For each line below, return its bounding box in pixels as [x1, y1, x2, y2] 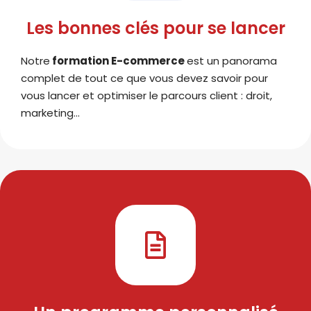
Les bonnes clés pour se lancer [26, 17, 285, 40]
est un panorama [187, 53, 277, 68]
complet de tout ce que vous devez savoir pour [21, 71, 268, 85]
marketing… [21, 106, 80, 120]
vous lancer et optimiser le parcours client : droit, [21, 88, 272, 103]
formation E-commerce [50, 53, 187, 68]
